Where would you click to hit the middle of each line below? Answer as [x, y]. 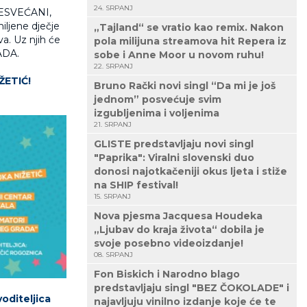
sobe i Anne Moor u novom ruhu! [179, 55]
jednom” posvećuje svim [158, 100]
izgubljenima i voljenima [157, 113]
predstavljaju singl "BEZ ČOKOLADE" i [192, 288]
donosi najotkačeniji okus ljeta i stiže [191, 172]
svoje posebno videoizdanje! [169, 244]
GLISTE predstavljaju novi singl [174, 144]
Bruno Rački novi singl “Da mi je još [185, 86]
